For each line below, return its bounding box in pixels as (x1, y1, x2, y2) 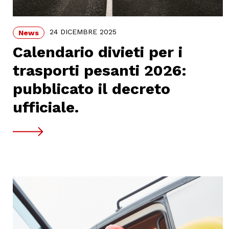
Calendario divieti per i (13, 42, 182, 61)
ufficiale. (13, 98, 79, 116)
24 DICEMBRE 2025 (50, 28, 117, 36)
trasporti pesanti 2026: (13, 61, 187, 79)
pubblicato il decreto (13, 79, 170, 98)
